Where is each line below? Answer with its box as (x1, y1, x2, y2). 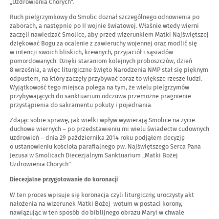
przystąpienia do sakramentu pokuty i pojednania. (10, 101, 153, 109)
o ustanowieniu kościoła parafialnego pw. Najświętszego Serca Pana (10, 142, 201, 151)
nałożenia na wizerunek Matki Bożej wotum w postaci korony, (10, 199, 182, 208)
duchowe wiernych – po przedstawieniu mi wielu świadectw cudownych (10, 125, 209, 133)
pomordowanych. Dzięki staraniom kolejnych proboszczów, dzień (10, 57, 192, 66)
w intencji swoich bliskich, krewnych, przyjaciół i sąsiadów (10, 48, 173, 57)
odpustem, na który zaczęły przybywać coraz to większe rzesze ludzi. (10, 74, 202, 83)
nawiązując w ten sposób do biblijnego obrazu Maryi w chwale (10, 208, 184, 217)
